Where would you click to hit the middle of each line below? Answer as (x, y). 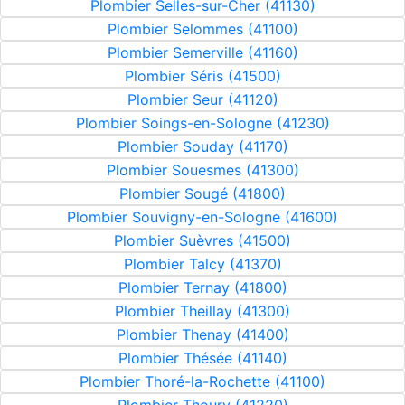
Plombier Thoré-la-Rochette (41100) (202, 381)
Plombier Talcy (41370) (202, 264)
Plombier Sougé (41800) (202, 193)
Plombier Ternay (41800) (202, 287)
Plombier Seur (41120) (202, 99)
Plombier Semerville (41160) (202, 52)
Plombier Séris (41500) (202, 76)
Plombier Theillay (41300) (202, 311)
